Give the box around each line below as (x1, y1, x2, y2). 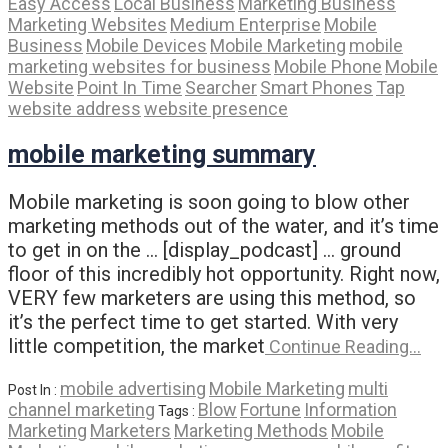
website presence (144, 98, 288, 120)
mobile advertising (60, 377, 206, 399)
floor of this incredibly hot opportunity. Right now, (8, 261, 440, 286)
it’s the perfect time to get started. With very (8, 309, 398, 334)
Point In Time (77, 77, 182, 99)
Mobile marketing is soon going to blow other (8, 189, 410, 214)
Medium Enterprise (170, 14, 321, 36)
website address (8, 98, 141, 120)
